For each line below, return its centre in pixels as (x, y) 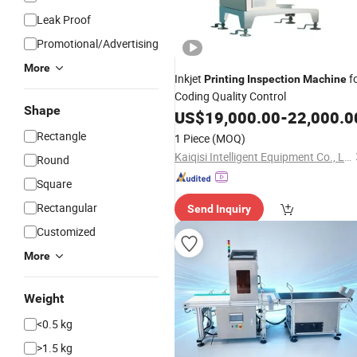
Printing (224, 79)
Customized (66, 231)
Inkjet (189, 78)
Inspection (274, 79)
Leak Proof (64, 20)
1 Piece (192, 138)
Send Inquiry (219, 209)
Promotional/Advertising (98, 43)
